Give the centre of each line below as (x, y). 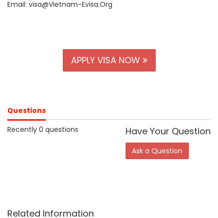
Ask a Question (157, 151)
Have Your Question (168, 131)
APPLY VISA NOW (107, 60)
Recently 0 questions (43, 129)
